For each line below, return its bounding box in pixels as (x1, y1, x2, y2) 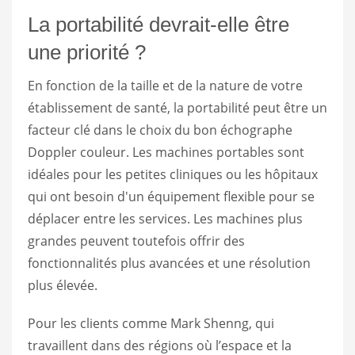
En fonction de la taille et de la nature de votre (28, 76, 303, 94)
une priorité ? (28, 40, 146, 64)
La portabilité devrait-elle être (28, 12, 289, 36)
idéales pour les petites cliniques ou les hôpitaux (28, 165, 318, 183)
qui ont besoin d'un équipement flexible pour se (28, 187, 315, 205)
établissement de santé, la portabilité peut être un (28, 98, 327, 116)
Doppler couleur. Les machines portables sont (28, 143, 304, 161)
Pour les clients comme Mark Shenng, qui (28, 314, 274, 332)
